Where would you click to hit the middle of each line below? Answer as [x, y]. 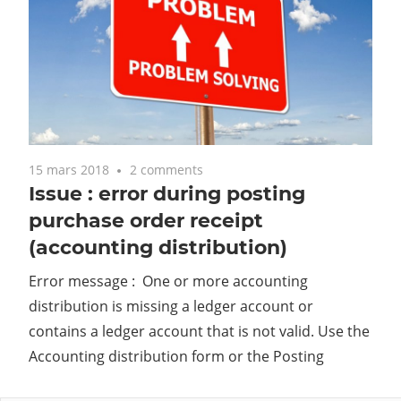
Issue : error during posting [167, 193]
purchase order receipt [146, 220]
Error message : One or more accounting [168, 281]
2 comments [167, 169]
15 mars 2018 [69, 169]
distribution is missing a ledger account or [171, 306]
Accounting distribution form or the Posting [176, 356]
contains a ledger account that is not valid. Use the [199, 331]
